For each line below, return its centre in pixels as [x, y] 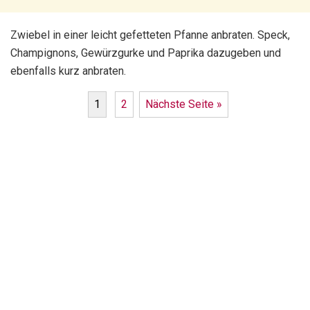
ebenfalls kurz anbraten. [70, 71]
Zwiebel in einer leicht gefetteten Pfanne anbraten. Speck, [150, 35]
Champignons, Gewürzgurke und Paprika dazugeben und [146, 53]
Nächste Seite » [183, 104]
